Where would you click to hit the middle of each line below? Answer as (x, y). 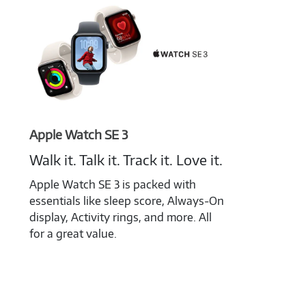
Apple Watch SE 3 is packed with (112, 185)
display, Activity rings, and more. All (120, 218)
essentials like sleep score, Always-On (126, 201)
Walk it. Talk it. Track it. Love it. (126, 160)
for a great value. (73, 234)
